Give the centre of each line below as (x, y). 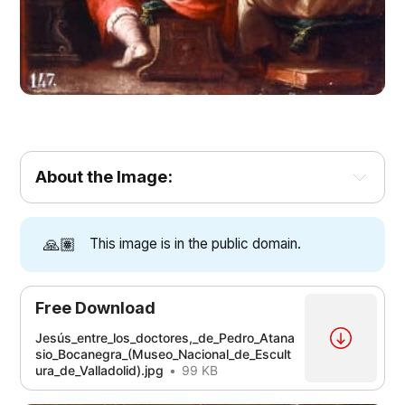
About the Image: (104, 176)
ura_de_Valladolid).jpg (100, 371)
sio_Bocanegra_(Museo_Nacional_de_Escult (164, 354)
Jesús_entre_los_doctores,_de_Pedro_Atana (165, 338)
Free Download (96, 308)
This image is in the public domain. (195, 243)
